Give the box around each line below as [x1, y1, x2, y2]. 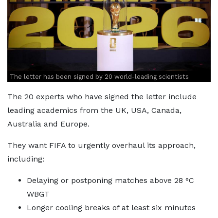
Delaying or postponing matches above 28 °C [27, 175, 194, 185]
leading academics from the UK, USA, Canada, [7, 105, 182, 115]
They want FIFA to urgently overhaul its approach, [7, 140, 196, 150]
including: [7, 154, 44, 163]
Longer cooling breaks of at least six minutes [27, 202, 196, 212]
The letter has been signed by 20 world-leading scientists [10, 73, 189, 80]
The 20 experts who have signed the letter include [7, 91, 197, 101]
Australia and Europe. [7, 119, 90, 128]
